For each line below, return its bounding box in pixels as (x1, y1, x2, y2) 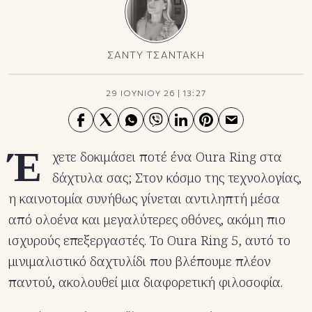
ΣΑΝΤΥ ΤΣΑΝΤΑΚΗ (107, 49, 205, 61)
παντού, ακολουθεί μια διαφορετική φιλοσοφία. (8, 273, 283, 292)
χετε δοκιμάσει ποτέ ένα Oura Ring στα (52, 148, 282, 166)
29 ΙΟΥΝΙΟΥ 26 (106, 88, 175, 98)
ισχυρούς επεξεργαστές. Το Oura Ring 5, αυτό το (8, 231, 290, 250)
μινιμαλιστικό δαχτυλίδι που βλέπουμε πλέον (8, 252, 271, 271)
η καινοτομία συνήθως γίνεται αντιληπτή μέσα (8, 189, 280, 208)
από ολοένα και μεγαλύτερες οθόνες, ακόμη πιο (8, 210, 286, 229)
